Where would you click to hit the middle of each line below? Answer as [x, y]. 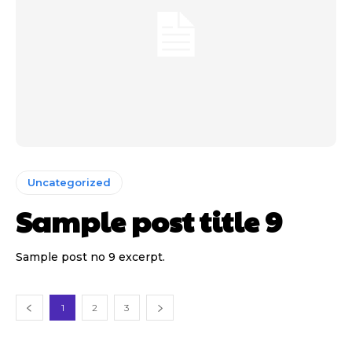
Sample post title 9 [149, 220]
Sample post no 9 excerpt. [90, 257]
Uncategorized [69, 182]
